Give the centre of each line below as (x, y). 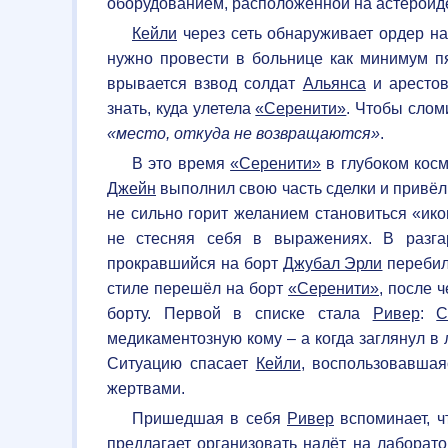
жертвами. (146, 388)
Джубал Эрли (332, 263)
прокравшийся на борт (195, 263)
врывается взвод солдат (205, 83)
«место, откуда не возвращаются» (243, 133)
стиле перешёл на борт (197, 288)
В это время (181, 163)
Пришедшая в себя (209, 418)
